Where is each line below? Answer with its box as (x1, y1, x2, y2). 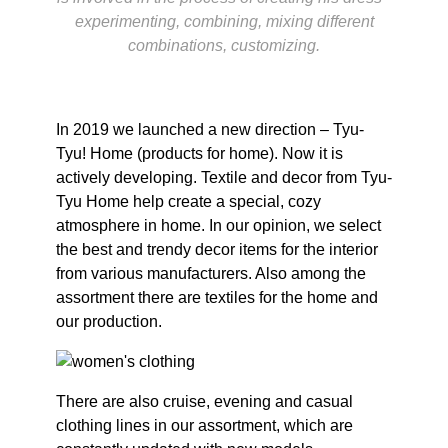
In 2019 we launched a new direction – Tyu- (56, 121, 364, 138)
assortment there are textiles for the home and (56, 289, 378, 306)
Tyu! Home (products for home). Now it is (56, 145, 343, 162)
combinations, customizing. (128, 37, 320, 54)
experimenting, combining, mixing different (74, 13, 374, 30)
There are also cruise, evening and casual (56, 393, 353, 410)
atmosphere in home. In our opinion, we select (56, 217, 381, 234)
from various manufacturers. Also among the (56, 265, 366, 282)
